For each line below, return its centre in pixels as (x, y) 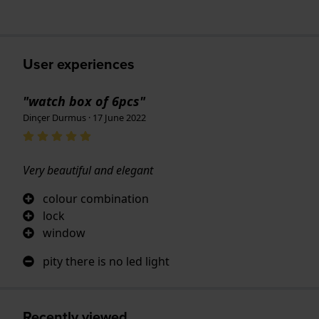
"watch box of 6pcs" (84, 101)
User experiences (79, 64)
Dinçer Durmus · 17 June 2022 (84, 117)
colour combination (96, 198)
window (64, 232)
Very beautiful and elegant (88, 170)
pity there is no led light (106, 261)
